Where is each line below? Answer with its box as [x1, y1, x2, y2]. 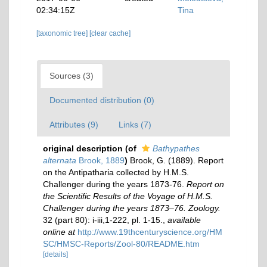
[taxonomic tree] [36, 29, 89, 38]
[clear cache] [89, 29, 131, 38]
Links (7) [119, 120, 151, 129]
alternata [43, 156, 76, 165]
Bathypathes [153, 144, 200, 153]
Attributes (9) [49, 120, 98, 129]
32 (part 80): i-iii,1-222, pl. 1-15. [43, 215, 163, 225]
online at [43, 227, 75, 237]
